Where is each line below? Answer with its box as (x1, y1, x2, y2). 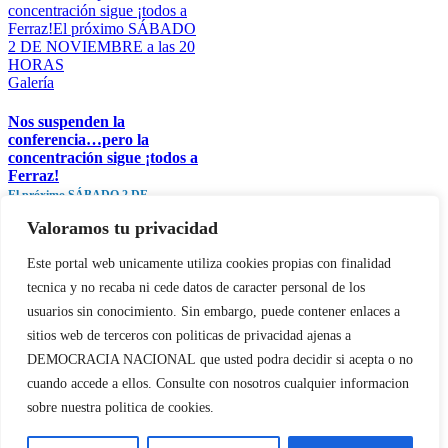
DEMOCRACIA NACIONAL (27, 352, 196, 367)
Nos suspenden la (8, 113, 125, 131)
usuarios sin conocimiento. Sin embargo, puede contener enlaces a (27, 304, 400, 319)
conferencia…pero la (8, 131, 149, 149)
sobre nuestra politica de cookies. (27, 400, 214, 415)
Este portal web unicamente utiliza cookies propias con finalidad (27, 256, 391, 271)
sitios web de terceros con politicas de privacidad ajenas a (27, 328, 351, 343)
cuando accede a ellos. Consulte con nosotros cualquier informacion (27, 376, 409, 391)
